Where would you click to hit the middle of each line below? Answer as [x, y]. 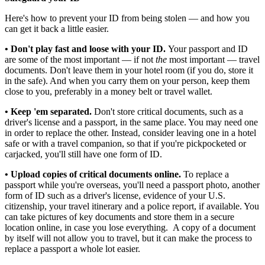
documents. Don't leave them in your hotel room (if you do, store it [129, 70]
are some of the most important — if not [80, 60]
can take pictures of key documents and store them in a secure [119, 217]
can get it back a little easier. [57, 29]
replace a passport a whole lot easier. [72, 249]
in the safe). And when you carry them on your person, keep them [127, 81]
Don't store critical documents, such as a [167, 112]
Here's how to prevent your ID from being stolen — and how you [127, 18]
